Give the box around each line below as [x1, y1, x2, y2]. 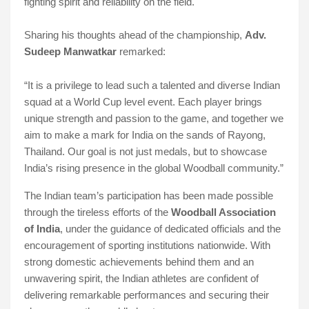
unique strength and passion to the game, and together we [23, 113, 283, 125]
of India [23, 223, 60, 235]
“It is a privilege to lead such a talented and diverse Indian [23, 80, 280, 92]
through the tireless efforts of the [23, 207, 171, 219]
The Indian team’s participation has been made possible [23, 190, 273, 202]
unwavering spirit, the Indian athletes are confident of [23, 273, 259, 285]
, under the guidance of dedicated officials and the [59, 223, 281, 235]
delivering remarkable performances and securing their [23, 290, 269, 301]
